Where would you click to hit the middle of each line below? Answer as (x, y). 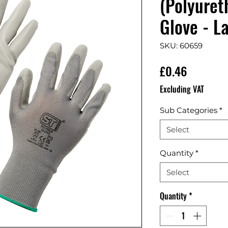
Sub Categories (189, 110)
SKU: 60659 (181, 46)
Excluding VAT (182, 89)
